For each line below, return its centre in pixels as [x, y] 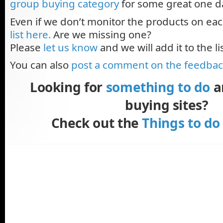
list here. [30, 34]
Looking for [68, 87]
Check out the [97, 123]
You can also [41, 65]
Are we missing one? [101, 34]
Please [27, 47]
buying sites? [167, 105]
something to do [158, 87]
